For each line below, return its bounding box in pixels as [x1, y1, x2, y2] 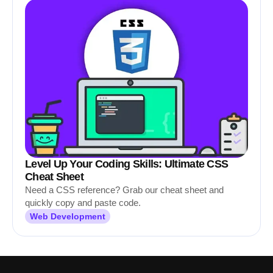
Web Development [30, 211, 105, 221]
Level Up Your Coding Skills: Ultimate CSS [25, 158, 229, 170]
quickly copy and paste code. [25, 197, 141, 208]
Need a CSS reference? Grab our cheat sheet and [25, 185, 224, 195]
